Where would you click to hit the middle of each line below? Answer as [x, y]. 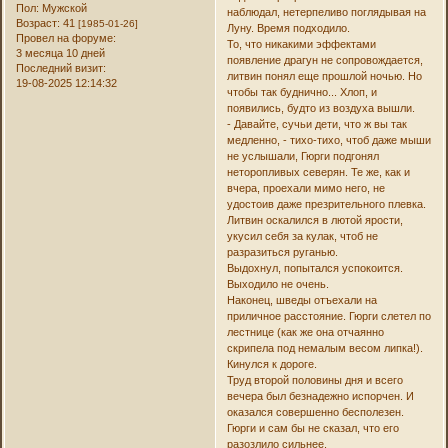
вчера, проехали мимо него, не [305, 187]
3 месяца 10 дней [61, 52]
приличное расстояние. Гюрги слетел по [328, 315]
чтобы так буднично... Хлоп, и [301, 91]
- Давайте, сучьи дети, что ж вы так [316, 123]
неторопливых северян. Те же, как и [318, 171]
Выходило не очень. [277, 283]
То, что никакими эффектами [301, 43]
